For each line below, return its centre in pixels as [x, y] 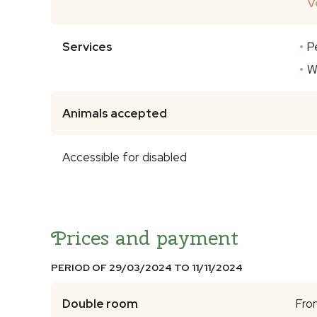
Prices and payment [145, 237]
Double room [100, 303]
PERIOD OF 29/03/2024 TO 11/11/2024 [147, 267]
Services [87, 46]
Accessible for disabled [125, 157]
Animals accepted [115, 113]
